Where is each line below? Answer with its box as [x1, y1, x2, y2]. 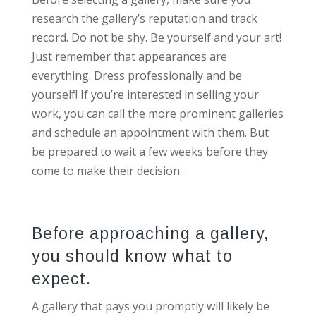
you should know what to [31, 247, 233, 266]
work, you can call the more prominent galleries [31, 106, 284, 122]
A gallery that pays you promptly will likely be [31, 298, 269, 315]
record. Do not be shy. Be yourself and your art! [31, 30, 281, 46]
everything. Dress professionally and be [31, 68, 242, 84]
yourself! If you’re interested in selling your [31, 87, 259, 103]
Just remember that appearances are [31, 49, 227, 65]
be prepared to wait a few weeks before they [31, 144, 268, 160]
